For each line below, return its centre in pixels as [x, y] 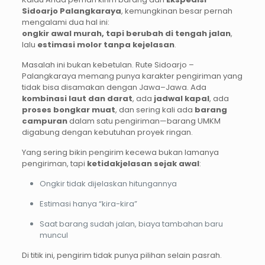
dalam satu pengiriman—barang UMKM [144, 121]
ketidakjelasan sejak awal [143, 164]
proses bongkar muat [68, 110]
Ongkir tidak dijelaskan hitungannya [108, 184]
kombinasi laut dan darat [77, 99]
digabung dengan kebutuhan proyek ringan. [107, 132]
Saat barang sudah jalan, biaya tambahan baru [131, 224]
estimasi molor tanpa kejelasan [106, 45]
